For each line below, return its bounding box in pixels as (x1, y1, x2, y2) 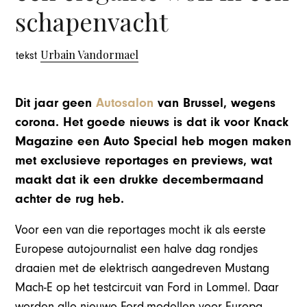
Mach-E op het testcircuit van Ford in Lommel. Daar (15, 280, 280, 295)
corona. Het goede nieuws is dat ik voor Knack (15, 114, 289, 130)
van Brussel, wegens (153, 95, 276, 110)
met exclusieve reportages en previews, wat (15, 152, 273, 168)
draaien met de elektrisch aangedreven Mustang (15, 260, 270, 275)
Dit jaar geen (15, 95, 97, 110)
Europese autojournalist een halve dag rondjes (15, 241, 258, 256)
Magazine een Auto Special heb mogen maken (15, 133, 292, 149)
